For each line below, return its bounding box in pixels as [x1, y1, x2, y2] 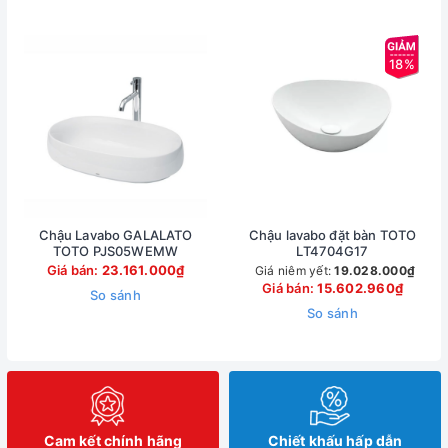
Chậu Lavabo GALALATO [38, 227, 193, 243]
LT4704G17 [296, 243, 369, 259]
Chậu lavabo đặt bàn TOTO [248, 227, 417, 243]
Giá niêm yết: [254, 263, 335, 278]
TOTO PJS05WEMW [53, 243, 178, 259]
